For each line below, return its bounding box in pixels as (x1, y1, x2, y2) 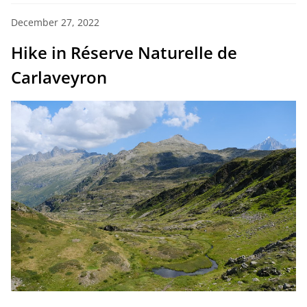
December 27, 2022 (11, 16, 99, 29)
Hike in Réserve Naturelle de (11, 41, 237, 64)
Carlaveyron (11, 66, 107, 89)
